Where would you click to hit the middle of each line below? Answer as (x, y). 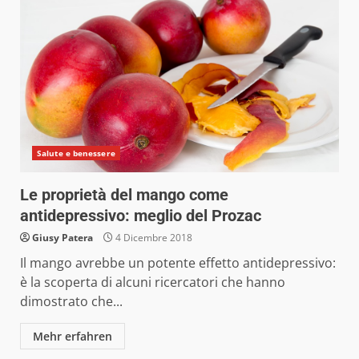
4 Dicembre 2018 (153, 237)
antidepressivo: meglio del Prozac (141, 215)
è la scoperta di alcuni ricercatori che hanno (153, 282)
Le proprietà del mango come (124, 194)
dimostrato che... (71, 301)
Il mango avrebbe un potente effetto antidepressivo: (178, 262)
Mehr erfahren (73, 336)
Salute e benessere (76, 153)
